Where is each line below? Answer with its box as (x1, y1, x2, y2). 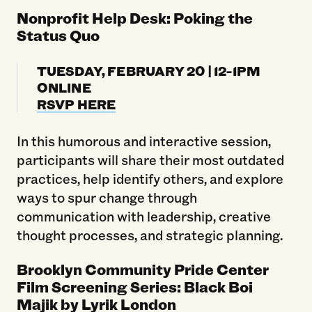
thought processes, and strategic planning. (16, 226, 283, 244)
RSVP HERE (36, 94, 116, 113)
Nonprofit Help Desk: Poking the (16, 7, 253, 28)
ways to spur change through (16, 188, 197, 207)
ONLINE (36, 77, 91, 96)
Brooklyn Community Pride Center (16, 259, 269, 280)
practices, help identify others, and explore (16, 169, 283, 188)
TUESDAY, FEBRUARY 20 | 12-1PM (36, 61, 261, 79)
